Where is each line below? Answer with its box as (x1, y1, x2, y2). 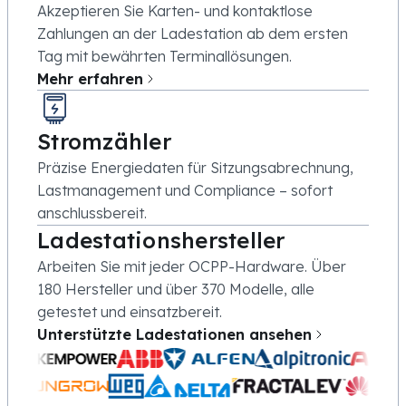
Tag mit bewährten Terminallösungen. (37, 47, 292, 66)
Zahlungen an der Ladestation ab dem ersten (37, 24, 348, 43)
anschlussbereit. (37, 204, 147, 223)
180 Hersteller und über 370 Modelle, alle (37, 280, 314, 299)
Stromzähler (37, 128, 171, 156)
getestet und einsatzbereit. (37, 303, 222, 322)
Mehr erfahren (37, 70, 143, 89)
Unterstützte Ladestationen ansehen (37, 325, 312, 344)
